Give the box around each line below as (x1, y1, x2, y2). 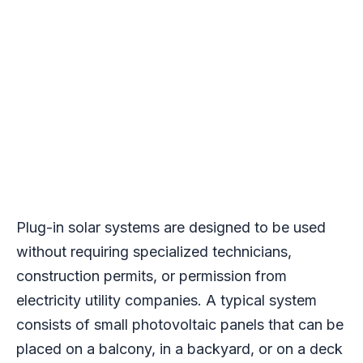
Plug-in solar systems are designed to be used (16, 219, 326, 237)
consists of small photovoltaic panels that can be (16, 316, 344, 334)
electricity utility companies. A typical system (16, 292, 317, 310)
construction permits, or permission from (16, 267, 287, 285)
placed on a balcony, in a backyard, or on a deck (16, 340, 343, 358)
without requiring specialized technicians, (16, 243, 292, 261)
